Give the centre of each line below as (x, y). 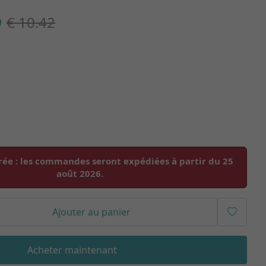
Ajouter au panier (92, 212)
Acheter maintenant (72, 250)
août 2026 (78, 173)
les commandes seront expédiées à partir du (121, 161)
